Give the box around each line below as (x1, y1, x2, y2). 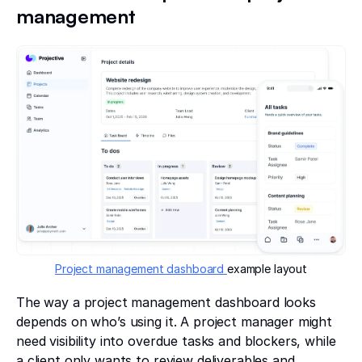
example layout (226, 262, 307, 276)
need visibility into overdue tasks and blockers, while (16, 333, 336, 350)
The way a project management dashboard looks (16, 294, 316, 311)
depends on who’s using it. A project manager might (16, 314, 332, 330)
